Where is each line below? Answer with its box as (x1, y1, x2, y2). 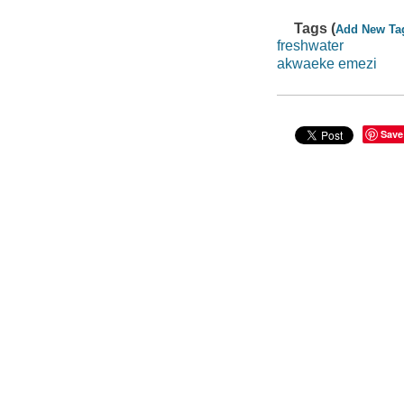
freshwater (276, 38, 344, 54)
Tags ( (294, 20, 336, 36)
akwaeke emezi (276, 55, 377, 71)
